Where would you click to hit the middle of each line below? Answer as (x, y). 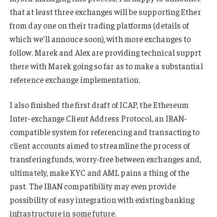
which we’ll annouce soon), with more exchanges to (101, 39)
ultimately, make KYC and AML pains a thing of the (100, 173)
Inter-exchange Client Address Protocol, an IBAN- (99, 118)
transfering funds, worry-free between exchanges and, (106, 159)
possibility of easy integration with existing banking (102, 200)
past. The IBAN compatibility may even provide (93, 186)
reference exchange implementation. (75, 80)
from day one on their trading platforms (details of (100, 25)
